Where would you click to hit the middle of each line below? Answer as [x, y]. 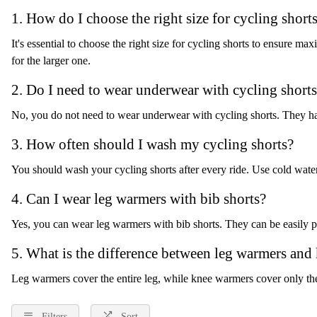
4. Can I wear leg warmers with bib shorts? [139, 198]
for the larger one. [51, 60]
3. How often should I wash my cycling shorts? [152, 144]
